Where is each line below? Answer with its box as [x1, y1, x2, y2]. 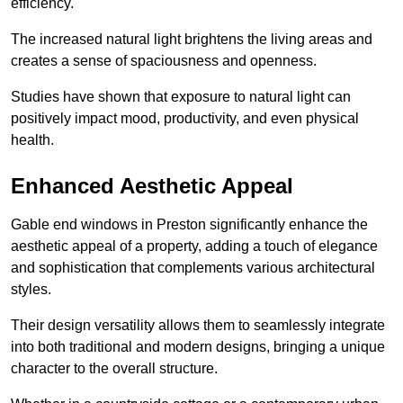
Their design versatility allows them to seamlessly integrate [11, 318, 385, 334]
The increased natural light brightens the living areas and [11, 31, 372, 48]
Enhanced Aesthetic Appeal [11, 174, 293, 199]
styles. [11, 282, 51, 298]
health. [11, 132, 54, 148]
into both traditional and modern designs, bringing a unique [11, 339, 385, 355]
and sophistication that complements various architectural [11, 260, 375, 276]
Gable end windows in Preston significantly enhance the [11, 217, 368, 233]
